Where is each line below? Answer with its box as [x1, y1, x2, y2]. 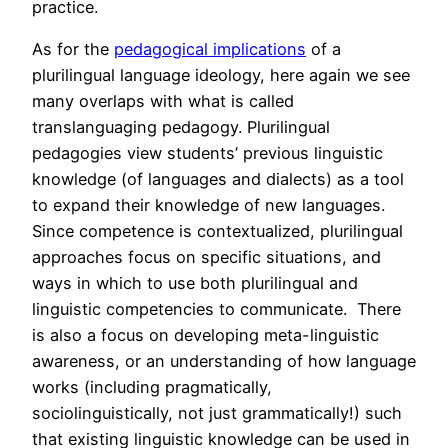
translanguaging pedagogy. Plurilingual [32, 117, 330, 138]
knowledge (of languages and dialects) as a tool [32, 169, 404, 190]
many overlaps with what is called [32, 91, 294, 112]
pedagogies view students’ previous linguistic [32, 143, 383, 164]
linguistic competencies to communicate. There [32, 299, 401, 320]
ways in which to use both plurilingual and [32, 273, 358, 294]
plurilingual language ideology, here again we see [32, 65, 410, 86]
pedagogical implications [114, 39, 306, 60]
